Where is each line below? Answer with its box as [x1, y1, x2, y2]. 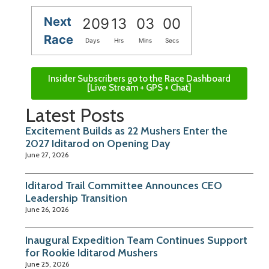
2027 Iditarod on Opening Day [25, 137, 170, 151]
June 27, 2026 [25, 150, 68, 160]
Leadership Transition [25, 192, 127, 205]
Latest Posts [25, 103, 124, 127]
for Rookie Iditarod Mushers [25, 246, 158, 260]
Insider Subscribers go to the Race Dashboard [48, 73, 231, 85]
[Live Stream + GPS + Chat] [87, 82, 192, 94]
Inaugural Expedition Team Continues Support [25, 234, 247, 247]
